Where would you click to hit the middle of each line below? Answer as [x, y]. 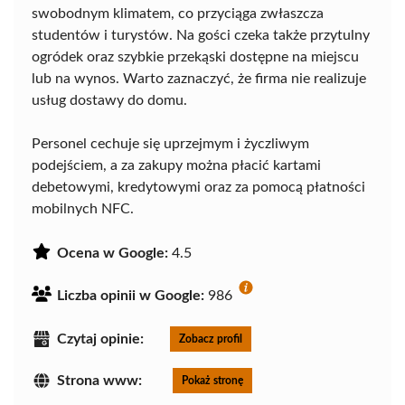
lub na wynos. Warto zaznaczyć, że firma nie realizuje [199, 79]
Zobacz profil [211, 339]
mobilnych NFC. [83, 209]
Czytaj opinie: [100, 339]
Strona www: [99, 381]
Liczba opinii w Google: [131, 296]
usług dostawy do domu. [109, 101]
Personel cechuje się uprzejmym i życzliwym [170, 144]
